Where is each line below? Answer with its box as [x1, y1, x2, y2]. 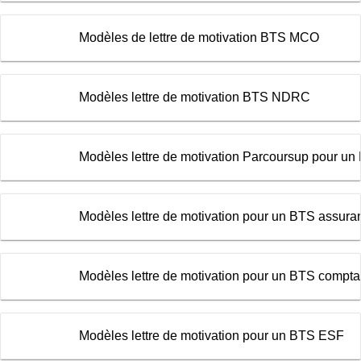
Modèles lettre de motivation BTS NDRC [78, 90, 310, 105]
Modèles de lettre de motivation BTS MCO [78, 31, 319, 45]
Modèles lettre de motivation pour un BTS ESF [78, 329, 344, 343]
